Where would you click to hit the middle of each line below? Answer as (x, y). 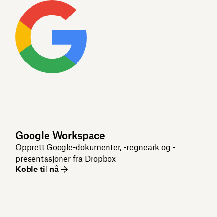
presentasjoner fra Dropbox (66, 159)
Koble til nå (37, 169)
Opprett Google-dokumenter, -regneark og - (95, 147)
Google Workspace (60, 135)
